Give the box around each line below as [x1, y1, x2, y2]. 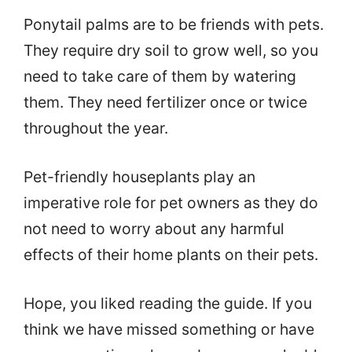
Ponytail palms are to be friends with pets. [24, 15, 324, 35]
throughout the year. [24, 119, 168, 138]
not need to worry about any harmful [24, 219, 284, 239]
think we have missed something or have [24, 320, 314, 339]
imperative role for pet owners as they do [24, 193, 318, 213]
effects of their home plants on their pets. [24, 245, 318, 265]
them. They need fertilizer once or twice [24, 93, 307, 112]
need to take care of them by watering [24, 67, 296, 86]
